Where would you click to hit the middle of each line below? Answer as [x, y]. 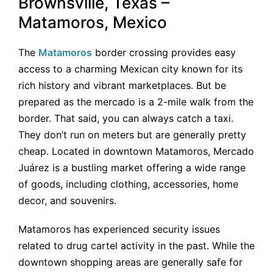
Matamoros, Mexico [93, 23]
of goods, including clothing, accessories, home [128, 184]
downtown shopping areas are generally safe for [130, 262]
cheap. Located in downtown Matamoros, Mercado [136, 151]
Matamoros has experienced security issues [119, 229]
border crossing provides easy [164, 53]
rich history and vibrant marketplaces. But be [122, 86]
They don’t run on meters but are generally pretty [132, 135]
